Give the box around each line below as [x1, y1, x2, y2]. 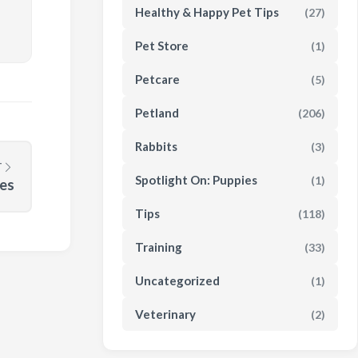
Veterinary [135, 307, 196, 321]
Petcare [135, 72, 180, 86]
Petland [135, 105, 179, 120]
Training [135, 240, 182, 254]
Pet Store [135, 38, 189, 53]
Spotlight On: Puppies [135, 173, 257, 187]
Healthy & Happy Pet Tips [135, 5, 279, 19]
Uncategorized [135, 273, 220, 288]
